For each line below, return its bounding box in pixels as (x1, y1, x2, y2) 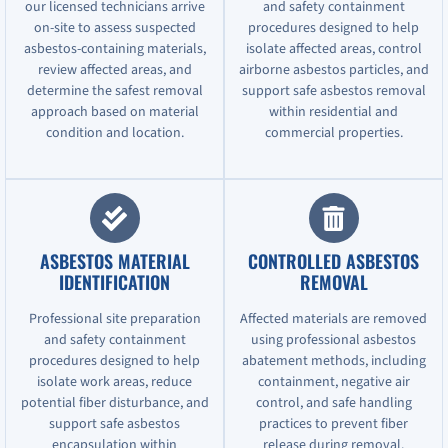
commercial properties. (264, 122, 403, 143)
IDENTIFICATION (59, 269, 170, 296)
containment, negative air (257, 372, 410, 393)
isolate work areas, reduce (37, 372, 192, 393)
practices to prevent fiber (259, 414, 408, 435)
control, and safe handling (255, 393, 412, 414)
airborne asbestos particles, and (238, 59, 429, 80)
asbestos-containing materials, (23, 38, 206, 59)
